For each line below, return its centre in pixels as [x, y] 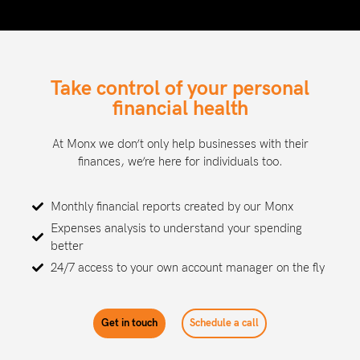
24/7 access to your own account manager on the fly [187, 268]
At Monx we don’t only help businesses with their [180, 144]
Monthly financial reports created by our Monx [172, 207]
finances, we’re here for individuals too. [180, 162]
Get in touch [129, 323]
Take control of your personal [180, 88]
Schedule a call [224, 323]
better [67, 246]
